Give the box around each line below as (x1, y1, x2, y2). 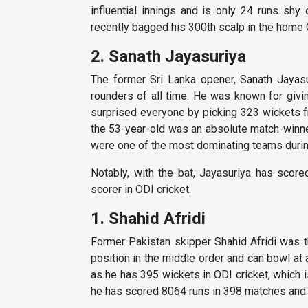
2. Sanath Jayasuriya (91, 47, 246, 67)
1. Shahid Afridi (91, 209, 206, 229)
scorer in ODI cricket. (91, 183, 191, 197)
